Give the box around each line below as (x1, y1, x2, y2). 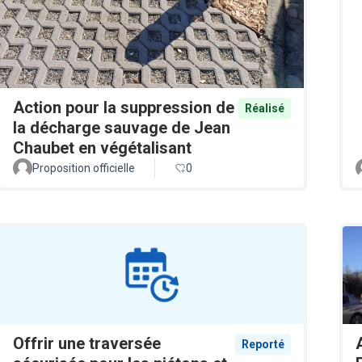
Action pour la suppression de (13, 98, 234, 118)
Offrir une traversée (13, 333, 161, 353)
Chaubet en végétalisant (13, 138, 192, 158)
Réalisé (245, 102, 284, 116)
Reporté (242, 337, 284, 351)
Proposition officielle (32, 162, 135, 175)
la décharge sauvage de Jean (13, 118, 230, 138)
